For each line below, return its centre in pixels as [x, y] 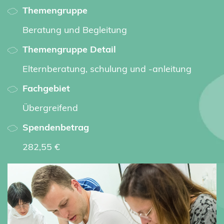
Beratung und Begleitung [75, 29]
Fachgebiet [46, 88]
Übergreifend [50, 107]
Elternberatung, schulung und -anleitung [107, 68]
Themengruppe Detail [69, 49]
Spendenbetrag [56, 127]
